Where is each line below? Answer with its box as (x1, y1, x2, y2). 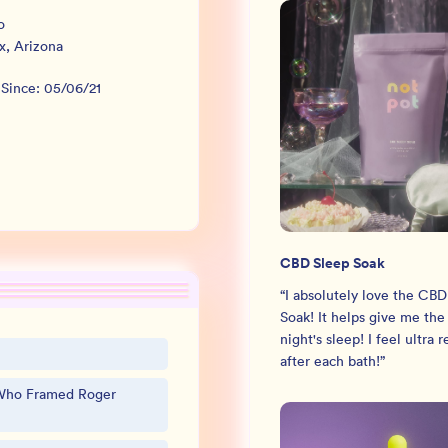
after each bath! (280, 351, 380, 370)
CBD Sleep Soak (280, 252, 385, 273)
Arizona (14, 37, 63, 55)
